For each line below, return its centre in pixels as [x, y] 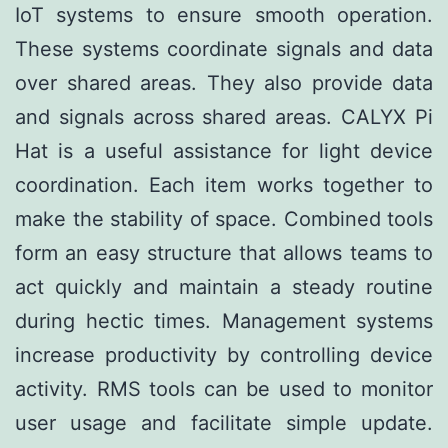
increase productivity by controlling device [224, 355]
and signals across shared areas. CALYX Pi [224, 117]
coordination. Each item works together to [224, 185]
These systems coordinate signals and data [224, 49]
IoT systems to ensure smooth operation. [224, 15]
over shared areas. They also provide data [224, 83]
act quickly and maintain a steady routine [224, 287]
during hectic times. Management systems [224, 321]
